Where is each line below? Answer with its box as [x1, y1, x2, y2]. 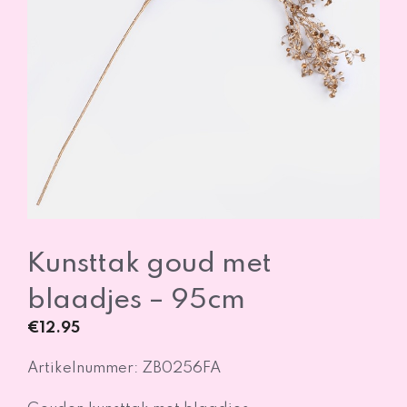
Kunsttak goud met [27, 250, 272, 278]
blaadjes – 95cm [27, 286, 245, 314]
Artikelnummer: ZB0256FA [27, 361, 221, 377]
